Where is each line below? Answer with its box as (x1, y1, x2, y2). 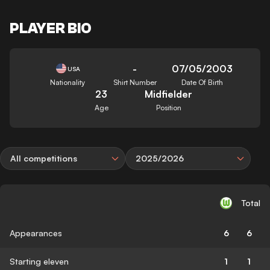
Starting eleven (10, 256, 69, 266)
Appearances (10, 227, 62, 238)
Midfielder (145, 87, 193, 100)
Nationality (50, 77, 86, 87)
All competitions (10, 152, 77, 163)
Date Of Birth (181, 77, 224, 87)
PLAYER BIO (10, 20, 92, 37)
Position (155, 102, 181, 112)
